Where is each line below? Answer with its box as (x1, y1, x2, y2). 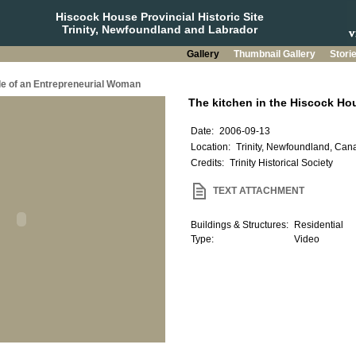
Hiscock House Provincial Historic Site (55, 10, 264, 23)
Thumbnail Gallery (233, 48, 318, 60)
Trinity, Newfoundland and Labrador (61, 23, 257, 36)
